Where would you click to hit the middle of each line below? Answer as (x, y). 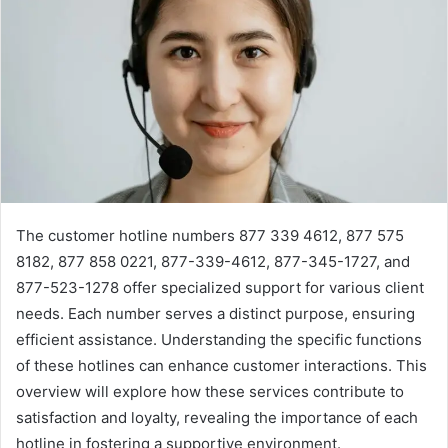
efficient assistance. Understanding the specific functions (219, 339)
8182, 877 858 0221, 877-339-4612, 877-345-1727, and (213, 261)
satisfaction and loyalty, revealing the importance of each (217, 417)
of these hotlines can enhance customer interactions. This (221, 365)
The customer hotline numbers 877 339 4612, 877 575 (210, 235)
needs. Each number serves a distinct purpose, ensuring (215, 313)
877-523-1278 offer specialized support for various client (220, 287)
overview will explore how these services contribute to (210, 391)
